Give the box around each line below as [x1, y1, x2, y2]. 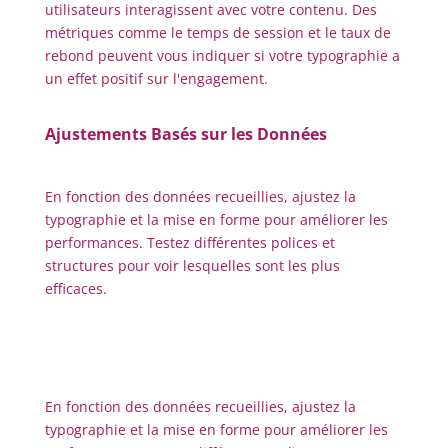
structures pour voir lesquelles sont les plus [44, 256, 340, 275]
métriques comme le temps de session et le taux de [44, 23, 391, 42]
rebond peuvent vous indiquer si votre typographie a [44, 46, 400, 65]
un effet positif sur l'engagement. [44, 69, 268, 88]
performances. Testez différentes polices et [44, 233, 335, 252]
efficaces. [44, 279, 107, 298]
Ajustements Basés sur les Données [44, 123, 327, 145]
